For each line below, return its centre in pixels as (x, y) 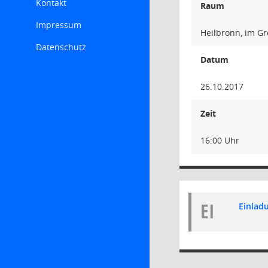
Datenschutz (61, 47)
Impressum (59, 25)
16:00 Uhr (220, 140)
